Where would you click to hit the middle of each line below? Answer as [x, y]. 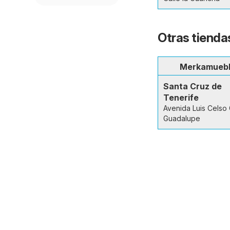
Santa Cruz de [193, 86]
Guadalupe [182, 118]
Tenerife [181, 98]
